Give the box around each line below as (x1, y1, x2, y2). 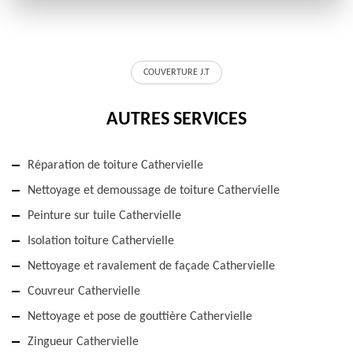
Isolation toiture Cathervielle (28, 235, 174, 248)
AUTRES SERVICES (106, 110, 247, 130)
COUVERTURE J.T (143, 68, 210, 78)
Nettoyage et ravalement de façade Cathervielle (28, 260, 275, 273)
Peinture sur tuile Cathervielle (28, 210, 181, 223)
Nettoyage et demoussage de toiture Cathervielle (28, 184, 280, 198)
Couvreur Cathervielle (28, 285, 140, 299)
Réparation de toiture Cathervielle (28, 159, 203, 173)
